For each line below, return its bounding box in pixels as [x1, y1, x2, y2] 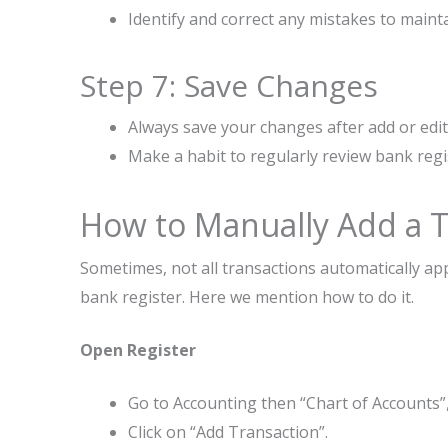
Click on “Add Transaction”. [128, 421, 328, 443]
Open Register [80, 339, 196, 361]
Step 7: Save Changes [80, 65, 378, 106]
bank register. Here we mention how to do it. [80, 286, 414, 308]
